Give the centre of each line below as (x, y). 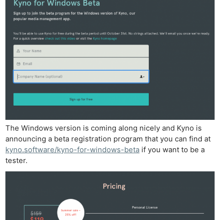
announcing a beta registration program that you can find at (108, 139)
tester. (17, 160)
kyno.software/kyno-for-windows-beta (73, 150)
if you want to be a (172, 150)
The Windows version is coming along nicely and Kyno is (104, 128)
